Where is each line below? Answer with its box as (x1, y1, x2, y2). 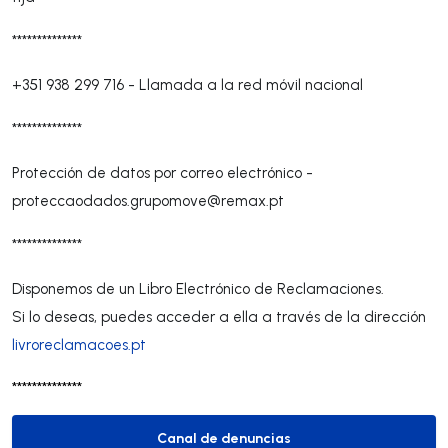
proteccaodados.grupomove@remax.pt (12, 191, 284, 210)
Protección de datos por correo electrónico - (12, 163, 313, 182)
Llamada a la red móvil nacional (139, 75, 363, 94)
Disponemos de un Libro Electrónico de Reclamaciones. (12, 279, 384, 298)
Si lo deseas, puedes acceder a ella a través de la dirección (12, 307, 426, 326)
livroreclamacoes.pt (12, 335, 146, 354)
